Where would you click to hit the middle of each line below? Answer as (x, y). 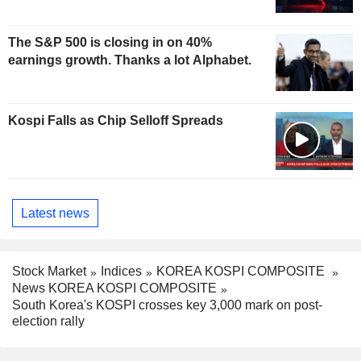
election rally (48, 321)
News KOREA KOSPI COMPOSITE (114, 288)
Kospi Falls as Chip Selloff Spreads (116, 121)
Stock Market (49, 272)
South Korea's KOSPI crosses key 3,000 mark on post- (167, 305)
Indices (121, 272)
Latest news (55, 213)
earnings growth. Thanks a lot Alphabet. (130, 60)
